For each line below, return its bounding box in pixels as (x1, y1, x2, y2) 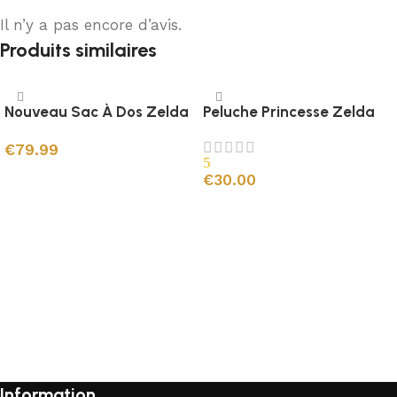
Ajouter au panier (215, 200, 309, 214)
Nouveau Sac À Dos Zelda (4, 103, 189, 121)
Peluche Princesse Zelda (203, 103, 375, 121)
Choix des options (17, 170, 114, 183)
